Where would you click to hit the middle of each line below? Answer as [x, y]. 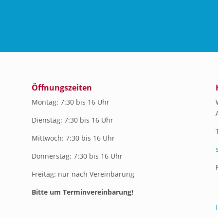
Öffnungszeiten [62, 87]
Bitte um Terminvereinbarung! [82, 192]
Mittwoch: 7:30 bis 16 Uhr [73, 138]
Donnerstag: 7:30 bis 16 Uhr [77, 156]
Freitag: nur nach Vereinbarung [83, 174]
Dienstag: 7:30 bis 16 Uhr [72, 120]
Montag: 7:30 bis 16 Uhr [70, 102]
